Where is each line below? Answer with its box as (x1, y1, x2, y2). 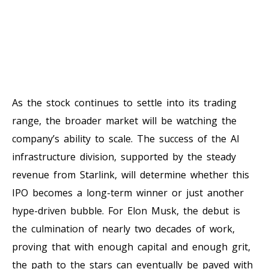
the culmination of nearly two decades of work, (12, 222, 235, 235)
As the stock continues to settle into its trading (12, 95, 237, 109)
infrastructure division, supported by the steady (12, 150, 236, 163)
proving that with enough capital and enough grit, (12, 240, 250, 253)
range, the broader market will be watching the (12, 113, 237, 127)
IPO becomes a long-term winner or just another (12, 186, 244, 199)
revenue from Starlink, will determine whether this (12, 168, 249, 181)
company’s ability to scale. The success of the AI (12, 131, 240, 145)
